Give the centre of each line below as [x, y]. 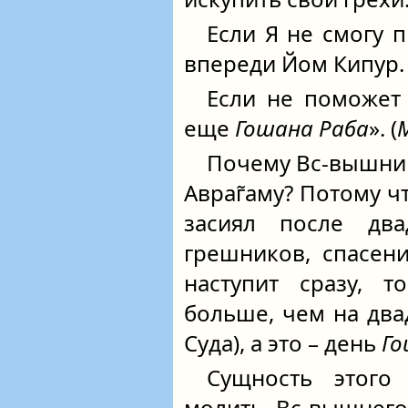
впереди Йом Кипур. [294, 63]
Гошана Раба [302, 128]
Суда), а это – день [283, 343]
